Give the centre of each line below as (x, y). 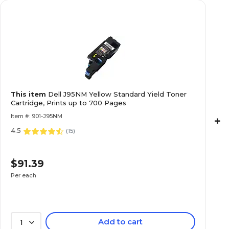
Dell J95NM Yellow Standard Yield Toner (117, 94)
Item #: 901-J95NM (37, 116)
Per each (24, 175)
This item (29, 94)
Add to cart (121, 222)
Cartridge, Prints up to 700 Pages (68, 103)
